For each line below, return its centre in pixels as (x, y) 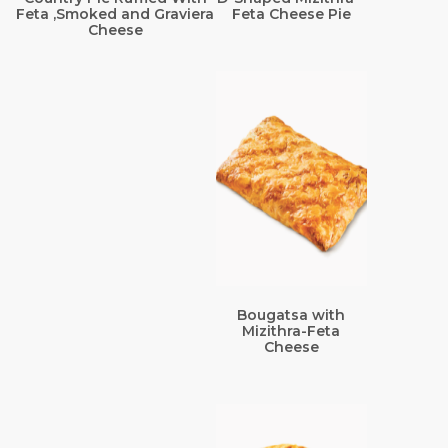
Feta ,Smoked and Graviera (115, 13)
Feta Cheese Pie (291, 13)
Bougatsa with (291, 314)
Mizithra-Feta (291, 330)
